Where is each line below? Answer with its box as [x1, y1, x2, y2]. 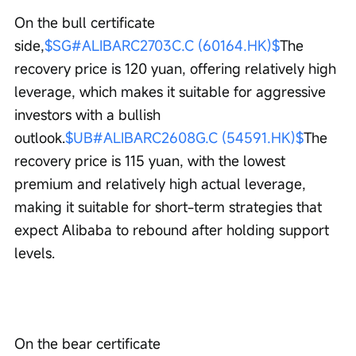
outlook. [14, 128, 65, 148]
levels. [14, 243, 55, 263]
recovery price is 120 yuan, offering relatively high [14, 59, 340, 79]
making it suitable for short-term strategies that [14, 197, 326, 217]
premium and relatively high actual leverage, [14, 174, 310, 194]
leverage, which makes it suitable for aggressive [14, 82, 330, 102]
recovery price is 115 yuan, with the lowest [14, 151, 289, 171]
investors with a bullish [14, 105, 164, 125]
